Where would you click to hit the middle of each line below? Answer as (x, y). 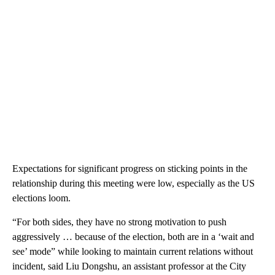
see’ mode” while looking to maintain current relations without (133, 251)
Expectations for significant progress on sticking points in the (130, 168)
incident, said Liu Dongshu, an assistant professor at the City (129, 266)
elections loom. (41, 198)
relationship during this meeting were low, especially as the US (134, 183)
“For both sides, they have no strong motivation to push (119, 222)
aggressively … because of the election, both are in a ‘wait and (133, 236)
